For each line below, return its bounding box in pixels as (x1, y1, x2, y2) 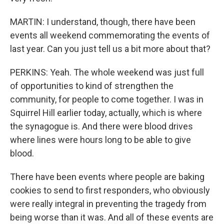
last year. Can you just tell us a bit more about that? (10, 43, 210, 54)
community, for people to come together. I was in (10, 94, 203, 104)
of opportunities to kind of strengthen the (10, 80, 173, 91)
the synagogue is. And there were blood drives (10, 121, 193, 131)
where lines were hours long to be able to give (10, 134, 191, 145)
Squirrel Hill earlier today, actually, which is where (10, 107, 202, 118)
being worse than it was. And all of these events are (10, 212, 213, 222)
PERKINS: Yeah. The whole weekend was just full (10, 67, 204, 77)
